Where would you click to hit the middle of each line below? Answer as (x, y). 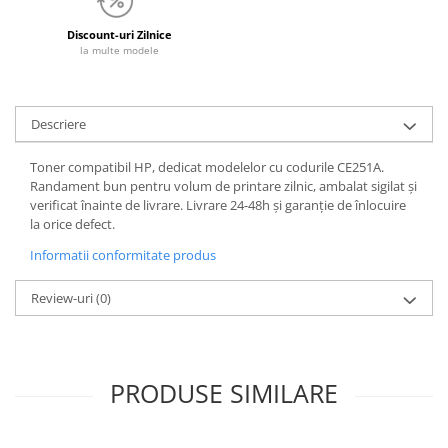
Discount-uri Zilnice (119, 34)
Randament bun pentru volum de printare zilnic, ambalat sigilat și (223, 186)
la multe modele (119, 50)
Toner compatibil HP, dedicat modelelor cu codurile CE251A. (207, 167)
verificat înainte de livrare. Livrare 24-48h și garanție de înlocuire (218, 205)
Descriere (58, 124)
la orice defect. (72, 224)
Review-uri (63, 298)
